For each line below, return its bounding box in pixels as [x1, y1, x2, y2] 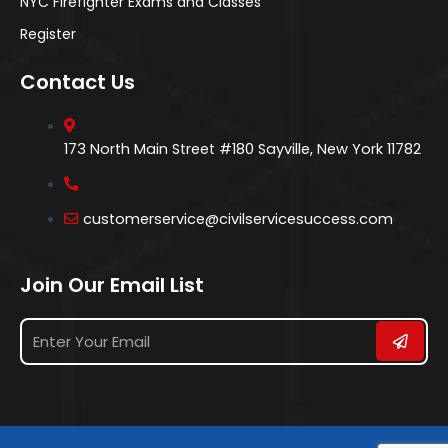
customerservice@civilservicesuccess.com [82, 208, 393, 229]
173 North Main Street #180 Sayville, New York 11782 [63, 138, 421, 159]
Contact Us [20, 67, 135, 96]
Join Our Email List [20, 270, 204, 299]
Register [20, 23, 76, 44]
